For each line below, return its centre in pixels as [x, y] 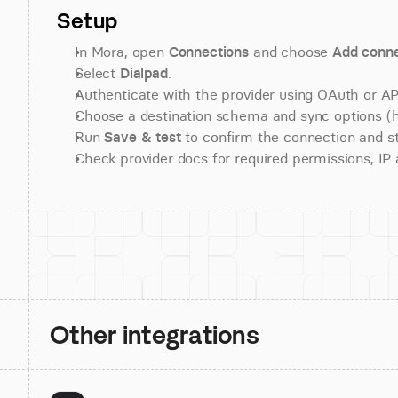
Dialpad [143, 73]
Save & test [143, 137]
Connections [209, 52]
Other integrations [155, 334]
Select [97, 73]
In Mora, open [122, 52]
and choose [291, 52]
